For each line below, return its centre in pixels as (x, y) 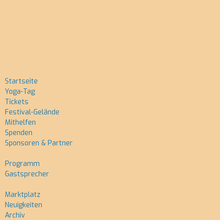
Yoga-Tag (20, 92)
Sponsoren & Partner (39, 143)
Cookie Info (45, 31)
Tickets (17, 102)
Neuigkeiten (24, 205)
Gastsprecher (27, 174)
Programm (22, 164)
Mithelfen (20, 123)
